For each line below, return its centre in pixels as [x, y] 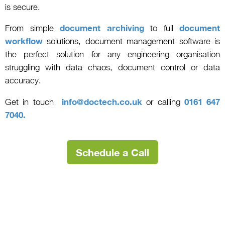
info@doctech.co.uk [102, 102]
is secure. [23, 7]
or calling [163, 102]
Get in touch [33, 102]
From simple [32, 28]
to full [161, 28]
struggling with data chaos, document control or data [113, 68]
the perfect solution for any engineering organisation [113, 54]
